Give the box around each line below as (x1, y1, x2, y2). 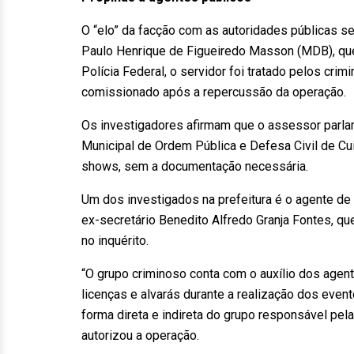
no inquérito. (81, 233, 149, 248)
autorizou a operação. (81, 328, 199, 343)
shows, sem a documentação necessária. (81, 159, 308, 174)
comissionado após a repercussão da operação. (81, 85, 346, 100)
